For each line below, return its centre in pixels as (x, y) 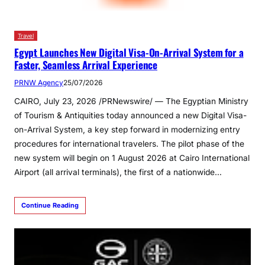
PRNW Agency (39, 83)
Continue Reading (50, 206)
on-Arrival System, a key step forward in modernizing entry (127, 130)
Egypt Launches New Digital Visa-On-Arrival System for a (129, 53)
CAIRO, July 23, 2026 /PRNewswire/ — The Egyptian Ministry (131, 101)
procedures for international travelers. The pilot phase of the (129, 144)
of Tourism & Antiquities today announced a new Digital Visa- (130, 116)
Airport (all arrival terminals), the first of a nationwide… (118, 172)
